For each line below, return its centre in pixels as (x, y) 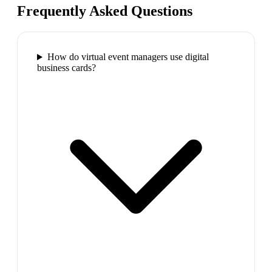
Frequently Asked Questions (105, 11)
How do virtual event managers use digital (128, 57)
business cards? (66, 68)
